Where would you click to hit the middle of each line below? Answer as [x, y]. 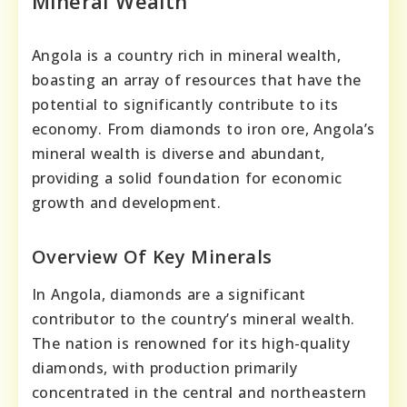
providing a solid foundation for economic [187, 178]
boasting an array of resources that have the [197, 79]
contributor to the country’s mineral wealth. [194, 318]
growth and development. [127, 202]
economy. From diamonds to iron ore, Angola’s [203, 129]
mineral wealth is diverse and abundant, [179, 153]
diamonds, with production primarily [164, 367]
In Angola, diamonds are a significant [169, 294]
